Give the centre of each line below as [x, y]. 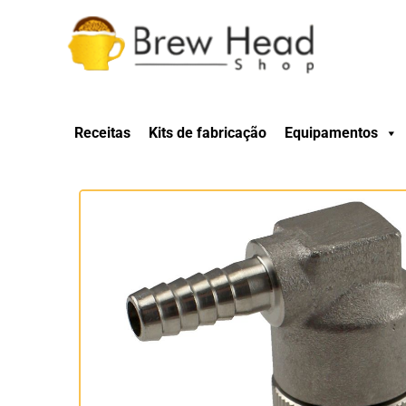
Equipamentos [331, 133]
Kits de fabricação [208, 133]
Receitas [102, 133]
